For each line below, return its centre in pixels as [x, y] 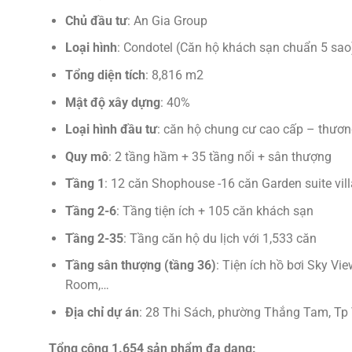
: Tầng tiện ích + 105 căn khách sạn [214, 211]
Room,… [87, 285]
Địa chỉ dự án [102, 312]
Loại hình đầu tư [111, 130]
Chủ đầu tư [96, 20]
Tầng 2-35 [94, 238]
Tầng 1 [84, 184]
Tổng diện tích [105, 75]
